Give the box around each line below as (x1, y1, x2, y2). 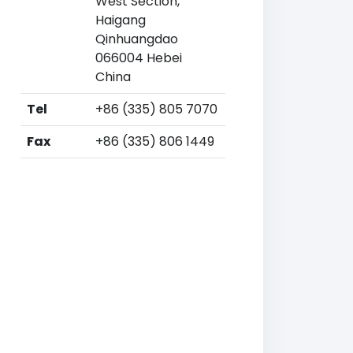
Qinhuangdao (95, 30, 178, 48)
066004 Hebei (95, 49, 182, 67)
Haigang (95, 11, 146, 29)
